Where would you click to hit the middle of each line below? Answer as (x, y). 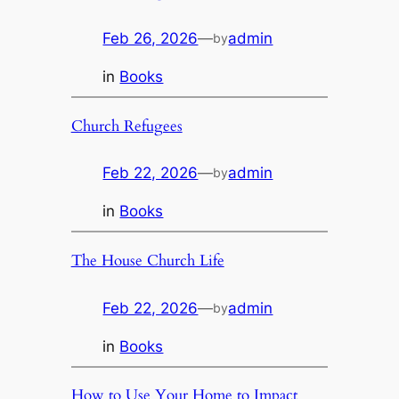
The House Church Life (147, 260)
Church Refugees (126, 126)
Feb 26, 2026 (151, 38)
